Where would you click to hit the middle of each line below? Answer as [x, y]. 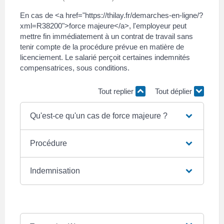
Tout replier [117, 91]
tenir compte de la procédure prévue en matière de [102, 46]
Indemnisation [55, 170]
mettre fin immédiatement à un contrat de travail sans [106, 36]
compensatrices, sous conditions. [75, 67]
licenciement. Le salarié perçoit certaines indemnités [105, 57]
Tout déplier [174, 91]
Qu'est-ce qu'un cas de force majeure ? [98, 115]
